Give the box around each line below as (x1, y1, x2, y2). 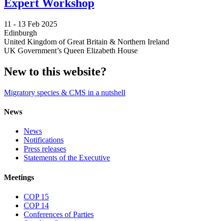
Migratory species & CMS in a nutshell (4, 88, 125, 97)
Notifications (24, 136, 64, 145)
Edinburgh (4, 29, 37, 37)
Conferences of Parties (24, 210, 94, 219)
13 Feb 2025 (18, 20, 57, 29)
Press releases (24, 145, 66, 153)
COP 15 (24, 192, 49, 201)
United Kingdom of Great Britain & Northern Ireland (4, 37, 169, 46)
